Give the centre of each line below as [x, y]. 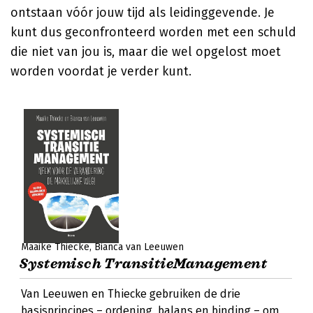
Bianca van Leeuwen [139, 247]
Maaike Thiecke [55, 247]
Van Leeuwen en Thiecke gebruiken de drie [131, 294]
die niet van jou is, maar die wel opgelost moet [146, 52]
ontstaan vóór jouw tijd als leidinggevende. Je [143, 13]
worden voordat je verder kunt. [101, 71]
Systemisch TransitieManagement [143, 264]
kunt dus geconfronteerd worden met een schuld [153, 32]
